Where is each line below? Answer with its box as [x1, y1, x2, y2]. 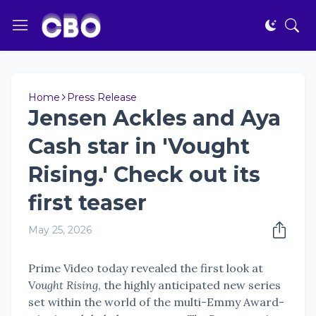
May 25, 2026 [28, 224, 92, 236]
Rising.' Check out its [28, 162, 260, 188]
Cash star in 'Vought [28, 133, 250, 159]
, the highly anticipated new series [98, 278, 281, 292]
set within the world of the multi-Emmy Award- [28, 295, 284, 309]
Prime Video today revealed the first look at [28, 261, 263, 275]
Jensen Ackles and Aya [28, 105, 281, 131]
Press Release [67, 91, 137, 104]
